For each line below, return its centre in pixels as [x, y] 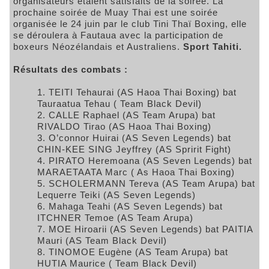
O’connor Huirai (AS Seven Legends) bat [140, 138]
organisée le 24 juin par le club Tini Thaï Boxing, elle [130, 24]
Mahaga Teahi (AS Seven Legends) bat [136, 207]
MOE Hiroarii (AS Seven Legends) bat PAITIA [151, 229]
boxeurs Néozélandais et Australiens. [98, 47]
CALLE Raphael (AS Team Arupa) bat [132, 115]
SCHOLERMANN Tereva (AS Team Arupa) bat [152, 184]
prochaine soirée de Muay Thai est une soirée [116, 13]
